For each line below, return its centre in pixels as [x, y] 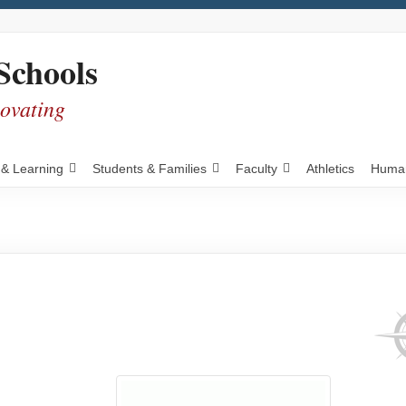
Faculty [256, 169]
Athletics [330, 169]
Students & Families [149, 169]
